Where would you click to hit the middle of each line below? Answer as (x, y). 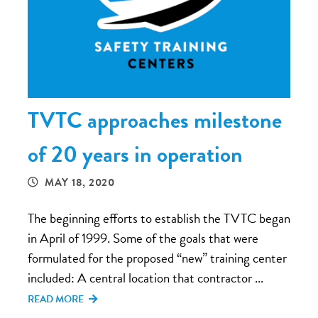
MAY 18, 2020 (79, 182)
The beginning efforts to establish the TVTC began (159, 218)
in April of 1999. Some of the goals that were (143, 238)
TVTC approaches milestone (155, 120)
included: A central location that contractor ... (146, 278)
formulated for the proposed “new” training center (157, 258)
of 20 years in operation (135, 154)
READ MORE (57, 299)
